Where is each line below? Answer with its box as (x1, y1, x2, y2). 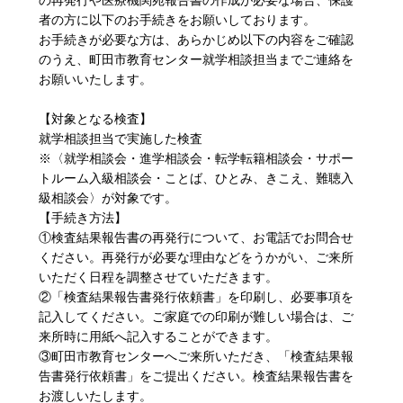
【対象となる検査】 (38, 112, 152, 126)
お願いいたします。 (38, 72, 152, 86)
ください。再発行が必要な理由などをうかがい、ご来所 (38, 250, 354, 264)
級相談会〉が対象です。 (38, 191, 177, 205)
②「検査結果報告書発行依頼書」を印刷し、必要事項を (38, 290, 354, 304)
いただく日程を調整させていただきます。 (38, 270, 278, 284)
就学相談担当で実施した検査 (38, 131, 202, 146)
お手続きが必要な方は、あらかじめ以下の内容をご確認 (38, 32, 354, 47)
